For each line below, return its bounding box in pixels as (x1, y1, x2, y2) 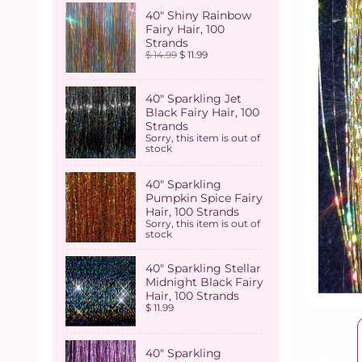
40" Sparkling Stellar (145, 261, 261, 276)
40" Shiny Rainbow (145, 7, 251, 23)
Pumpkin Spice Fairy (145, 191, 263, 206)
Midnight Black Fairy (145, 275, 263, 290)
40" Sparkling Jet (145, 91, 242, 107)
